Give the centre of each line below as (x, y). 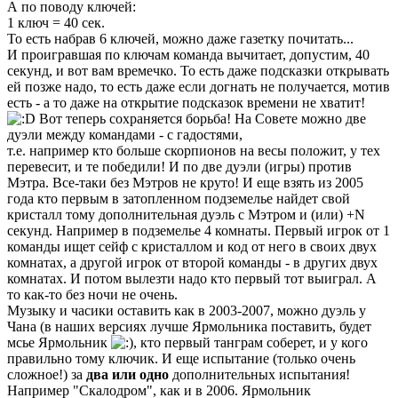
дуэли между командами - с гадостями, (125, 135)
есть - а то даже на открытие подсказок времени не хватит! (186, 103)
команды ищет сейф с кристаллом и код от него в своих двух (192, 247)
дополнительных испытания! (259, 375)
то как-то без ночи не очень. (92, 295)
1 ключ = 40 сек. (56, 23)
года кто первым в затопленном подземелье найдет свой (179, 199)
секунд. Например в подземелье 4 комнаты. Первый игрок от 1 (199, 231)
